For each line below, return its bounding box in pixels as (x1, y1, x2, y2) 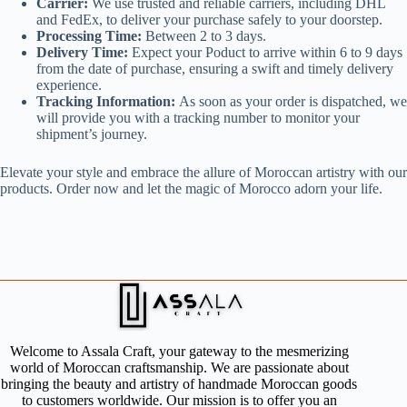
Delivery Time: (36, 44, 128, 60)
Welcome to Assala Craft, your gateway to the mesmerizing (9, 343, 349, 360)
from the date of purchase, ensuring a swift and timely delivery (36, 60, 393, 76)
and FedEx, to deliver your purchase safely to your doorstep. (36, 11, 382, 27)
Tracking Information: (36, 93, 175, 109)
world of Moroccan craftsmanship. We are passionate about (9, 360, 349, 376)
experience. (36, 76, 102, 93)
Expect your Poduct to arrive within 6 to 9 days (128, 44, 402, 60)
